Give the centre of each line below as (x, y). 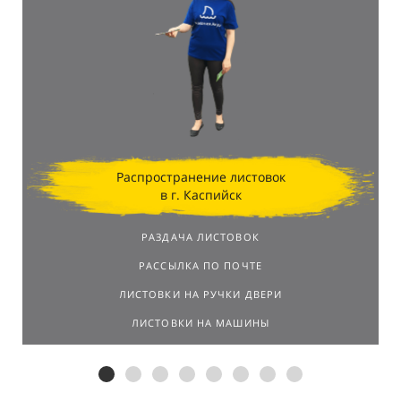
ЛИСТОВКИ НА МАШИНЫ (200, 323)
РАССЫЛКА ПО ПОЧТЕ (200, 266)
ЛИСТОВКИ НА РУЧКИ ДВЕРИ (200, 294)
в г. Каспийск (200, 194)
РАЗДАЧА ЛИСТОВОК (200, 237)
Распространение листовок (200, 176)
